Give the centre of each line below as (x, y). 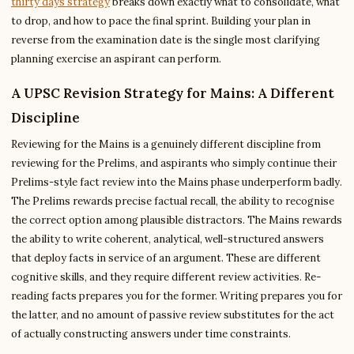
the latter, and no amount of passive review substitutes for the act (173, 315)
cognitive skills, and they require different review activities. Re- (166, 277)
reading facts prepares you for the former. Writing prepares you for (177, 296)
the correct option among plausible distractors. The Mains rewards (177, 220)
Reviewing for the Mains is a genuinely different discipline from (166, 144)
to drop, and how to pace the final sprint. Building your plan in (161, 21)
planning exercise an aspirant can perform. (116, 59)
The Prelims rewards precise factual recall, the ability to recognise (173, 201)
